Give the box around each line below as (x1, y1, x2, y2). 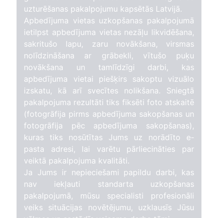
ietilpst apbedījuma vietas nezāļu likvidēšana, (24, 27, 194, 37)
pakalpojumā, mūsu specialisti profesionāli (24, 191, 194, 201)
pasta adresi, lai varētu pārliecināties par (24, 144, 194, 154)
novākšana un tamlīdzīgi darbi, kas (24, 62, 194, 73)
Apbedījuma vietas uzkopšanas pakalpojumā (24, 16, 194, 26)
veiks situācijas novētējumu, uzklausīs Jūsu (24, 202, 194, 213)
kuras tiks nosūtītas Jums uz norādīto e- (24, 132, 194, 143)
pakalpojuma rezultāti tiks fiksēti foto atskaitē (24, 97, 194, 108)
